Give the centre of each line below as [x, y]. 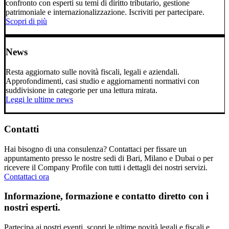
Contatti [21, 129]
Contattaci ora [27, 176]
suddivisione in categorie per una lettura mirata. [82, 90]
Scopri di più [26, 21]
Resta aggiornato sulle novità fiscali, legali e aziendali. [93, 72]
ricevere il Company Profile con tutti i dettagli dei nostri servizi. [106, 167]
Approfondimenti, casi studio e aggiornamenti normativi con [102, 81]
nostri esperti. [32, 208]
